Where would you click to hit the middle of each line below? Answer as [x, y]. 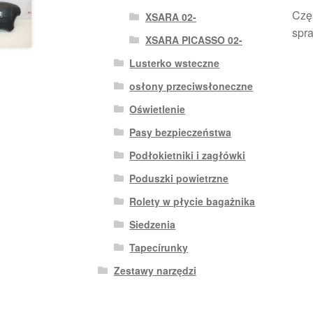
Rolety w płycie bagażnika [192, 201]
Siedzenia [153, 224]
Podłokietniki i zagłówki [188, 155]
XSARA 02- [170, 16]
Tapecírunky [159, 247]
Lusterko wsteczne [175, 63]
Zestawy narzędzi [155, 270]
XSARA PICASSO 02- [194, 39]
